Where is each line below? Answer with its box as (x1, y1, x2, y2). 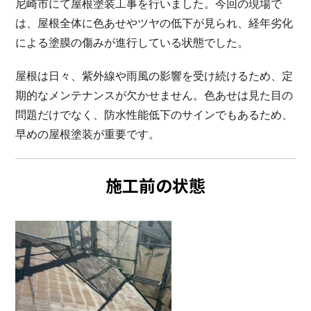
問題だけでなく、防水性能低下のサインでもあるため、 (15, 108, 293, 121)
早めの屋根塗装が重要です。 (15, 128, 160, 140)
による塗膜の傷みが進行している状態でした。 (15, 36, 249, 49)
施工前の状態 (106, 172, 205, 197)
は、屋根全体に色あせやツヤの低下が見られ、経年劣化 (15, 17, 293, 29)
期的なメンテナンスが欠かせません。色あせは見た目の (15, 89, 293, 101)
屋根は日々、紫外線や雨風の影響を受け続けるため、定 (15, 69, 293, 82)
